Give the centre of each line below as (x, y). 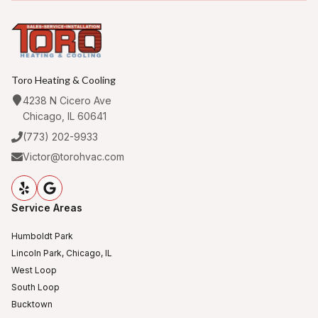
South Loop (35, 287)
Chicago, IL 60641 (65, 116)
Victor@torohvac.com (73, 156)
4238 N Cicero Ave (67, 100)
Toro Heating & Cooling (64, 79)
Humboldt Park (42, 236)
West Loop (34, 270)
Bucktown (32, 304)
